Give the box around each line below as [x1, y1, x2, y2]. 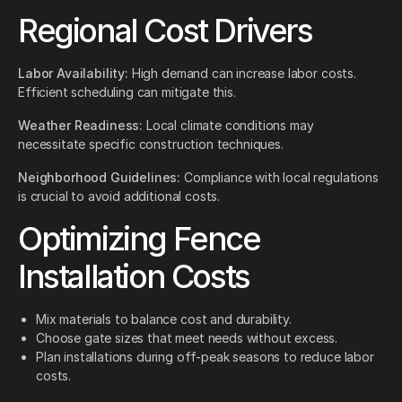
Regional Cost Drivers [18, 11, 312, 51]
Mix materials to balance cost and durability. [36, 311, 292, 328]
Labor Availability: [18, 66, 128, 82]
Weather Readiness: [18, 118, 144, 134]
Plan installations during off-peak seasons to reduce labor [36, 349, 374, 365]
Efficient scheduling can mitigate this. [18, 84, 236, 100]
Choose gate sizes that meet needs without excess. [36, 330, 338, 346]
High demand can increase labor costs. [127, 66, 356, 82]
